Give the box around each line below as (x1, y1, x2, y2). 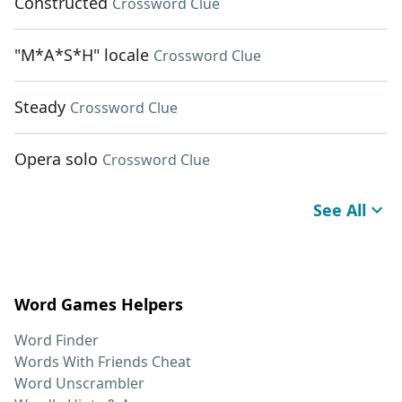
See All (313, 199, 366, 222)
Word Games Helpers (14, 293, 183, 316)
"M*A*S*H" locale (14, 44, 149, 66)
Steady (14, 96, 66, 118)
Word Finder (14, 330, 99, 351)
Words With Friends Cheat (14, 352, 191, 372)
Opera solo (14, 148, 98, 170)
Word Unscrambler (14, 373, 144, 394)
